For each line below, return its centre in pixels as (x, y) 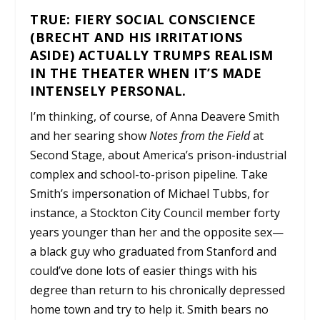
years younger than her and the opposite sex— (157, 232)
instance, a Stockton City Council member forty (155, 213)
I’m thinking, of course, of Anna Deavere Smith (155, 117)
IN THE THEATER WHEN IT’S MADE (146, 73)
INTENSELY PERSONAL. (108, 91)
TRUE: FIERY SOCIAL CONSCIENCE (143, 20)
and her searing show (90, 136)
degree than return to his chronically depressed (158, 290)
